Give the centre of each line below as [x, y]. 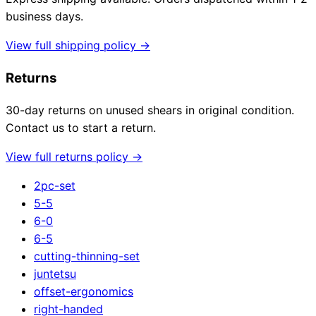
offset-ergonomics [84, 291]
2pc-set [55, 185]
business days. [44, 17]
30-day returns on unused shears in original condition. [150, 110]
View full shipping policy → [78, 45]
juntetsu [55, 273]
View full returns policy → [74, 156]
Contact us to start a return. [81, 127]
